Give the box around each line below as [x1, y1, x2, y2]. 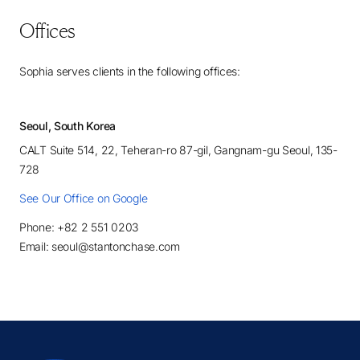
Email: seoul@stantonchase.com [19, 239, 180, 253]
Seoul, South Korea [19, 119, 116, 133]
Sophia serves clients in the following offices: [19, 64, 240, 78]
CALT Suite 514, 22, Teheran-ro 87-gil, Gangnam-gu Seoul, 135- [19, 143, 337, 157]
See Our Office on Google [19, 191, 148, 205]
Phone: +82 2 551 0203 [19, 220, 139, 234]
